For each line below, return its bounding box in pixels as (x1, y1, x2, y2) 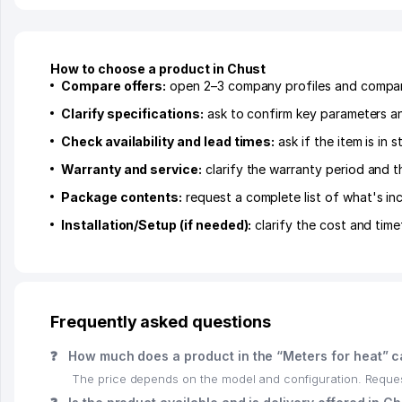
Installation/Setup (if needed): (61, 216, 252, 232)
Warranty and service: (61, 161, 202, 177)
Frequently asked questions (50, 311, 271, 331)
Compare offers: (61, 77, 167, 93)
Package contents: (61, 188, 183, 205)
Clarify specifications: (61, 105, 204, 121)
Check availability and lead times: (61, 133, 275, 149)
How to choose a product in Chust (50, 60, 267, 76)
